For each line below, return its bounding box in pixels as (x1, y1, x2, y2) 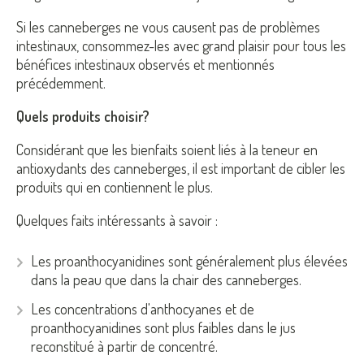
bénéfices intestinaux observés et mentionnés (16, 54, 275, 73)
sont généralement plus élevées (168, 251, 348, 270)
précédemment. (16, 73, 106, 92)
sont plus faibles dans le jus (141, 318, 296, 337)
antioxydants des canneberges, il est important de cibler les (16, 158, 345, 177)
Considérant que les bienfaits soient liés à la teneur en (16, 140, 318, 158)
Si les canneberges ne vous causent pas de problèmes (16, 17, 320, 36)
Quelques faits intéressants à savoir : (16, 210, 218, 229)
